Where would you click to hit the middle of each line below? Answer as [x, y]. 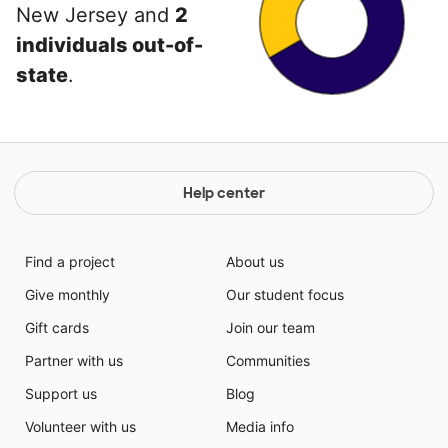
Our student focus [285, 295]
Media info [260, 427]
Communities [268, 361]
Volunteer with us [80, 427]
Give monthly [67, 295]
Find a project [69, 262]
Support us [60, 394]
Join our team [270, 328]
